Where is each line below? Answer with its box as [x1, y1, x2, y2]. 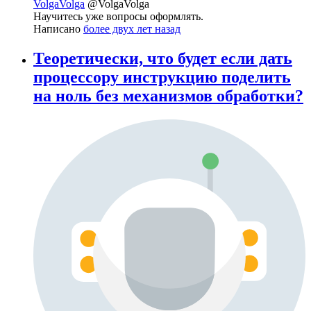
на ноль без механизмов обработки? [33, 87, 303, 106]
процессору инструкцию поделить [33, 68, 291, 87]
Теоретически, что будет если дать [33, 49, 292, 68]
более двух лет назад [83, 23, 180, 35]
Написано [33, 23, 83, 35]
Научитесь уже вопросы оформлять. [33, 10, 203, 23]
